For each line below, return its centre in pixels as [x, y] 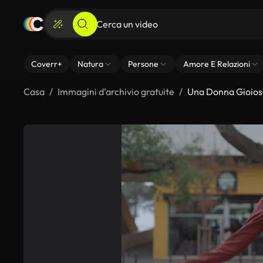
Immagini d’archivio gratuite [116, 92]
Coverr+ [47, 64]
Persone [143, 64]
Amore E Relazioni [217, 64]
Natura [90, 64]
